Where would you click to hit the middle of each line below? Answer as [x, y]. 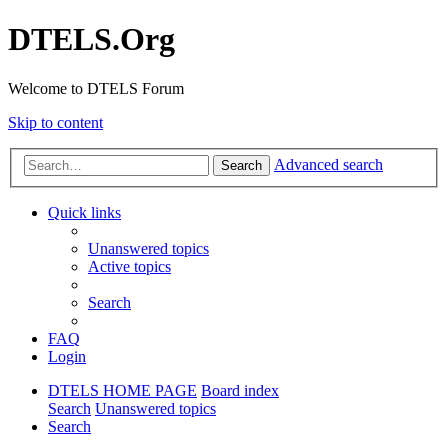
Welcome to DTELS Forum [96, 88]
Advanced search [328, 165]
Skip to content [55, 122]
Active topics [129, 267]
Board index [240, 391]
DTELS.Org [91, 39]
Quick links [84, 213]
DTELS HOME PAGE [122, 391]
